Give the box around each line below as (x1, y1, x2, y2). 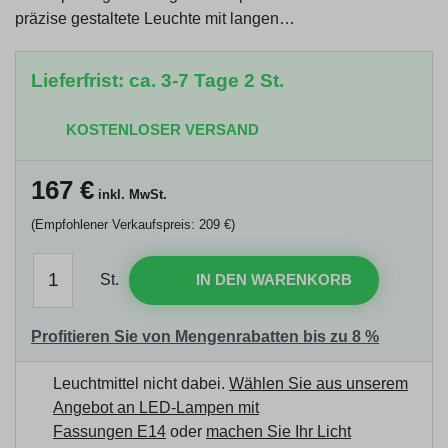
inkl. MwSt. (94, 186, 167, 202)
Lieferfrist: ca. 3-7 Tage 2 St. (31, 69, 284, 91)
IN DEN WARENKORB (196, 271, 352, 288)
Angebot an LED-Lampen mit (53, 398, 259, 416)
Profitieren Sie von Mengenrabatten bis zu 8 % (31, 327, 379, 345)
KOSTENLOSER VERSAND (66, 120, 259, 138)
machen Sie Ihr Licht (206, 422, 351, 440)
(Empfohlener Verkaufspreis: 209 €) (31, 216, 235, 232)
